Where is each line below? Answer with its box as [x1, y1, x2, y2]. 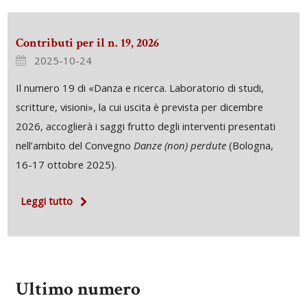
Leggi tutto [20, 194, 73, 208]
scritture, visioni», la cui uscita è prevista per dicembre [15, 99, 263, 114]
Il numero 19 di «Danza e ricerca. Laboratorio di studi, [15, 80, 264, 95]
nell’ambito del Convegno [15, 138, 134, 152]
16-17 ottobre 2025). [15, 157, 116, 171]
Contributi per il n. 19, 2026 [15, 35, 159, 51]
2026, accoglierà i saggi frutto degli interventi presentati [15, 119, 275, 133]
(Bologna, [225, 138, 273, 152]
